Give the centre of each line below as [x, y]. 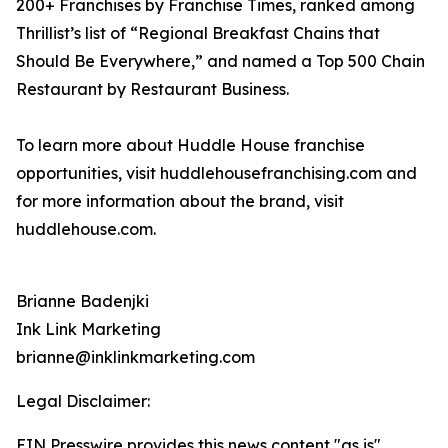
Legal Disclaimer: [83, 401]
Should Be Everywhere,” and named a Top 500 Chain [220, 61]
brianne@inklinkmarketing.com [135, 357]
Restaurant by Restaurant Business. [152, 89]
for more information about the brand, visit [180, 201]
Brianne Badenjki [82, 301]
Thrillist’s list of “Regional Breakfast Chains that [198, 33]
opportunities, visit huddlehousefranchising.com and [216, 173]
